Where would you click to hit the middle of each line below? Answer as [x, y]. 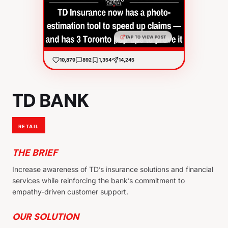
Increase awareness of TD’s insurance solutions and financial [113, 169]
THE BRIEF [35, 152]
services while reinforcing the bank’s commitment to [98, 180]
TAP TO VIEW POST [146, 37]
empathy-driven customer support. [70, 191]
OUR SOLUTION [46, 217]
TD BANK [50, 100]
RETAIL [29, 126]
